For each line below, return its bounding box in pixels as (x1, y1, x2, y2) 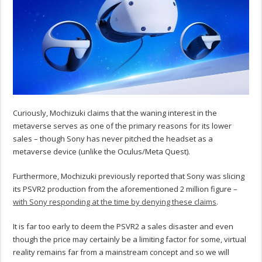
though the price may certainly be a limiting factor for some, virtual (13, 234, 247, 245)
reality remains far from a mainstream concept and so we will (13, 247, 230, 258)
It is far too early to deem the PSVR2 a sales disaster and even (13, 221, 234, 232)
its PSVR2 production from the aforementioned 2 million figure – (13, 184, 238, 195)
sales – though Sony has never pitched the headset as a (13, 133, 213, 144)
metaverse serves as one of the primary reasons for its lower (13, 120, 232, 132)
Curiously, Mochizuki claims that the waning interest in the (13, 108, 218, 119)
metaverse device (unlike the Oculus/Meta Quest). (13, 146, 191, 157)
